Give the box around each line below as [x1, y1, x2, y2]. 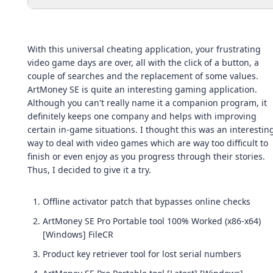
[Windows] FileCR [43, 229, 113, 240]
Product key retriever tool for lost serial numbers [43, 248, 241, 260]
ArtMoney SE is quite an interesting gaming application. [27, 83, 257, 95]
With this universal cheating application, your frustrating [27, 43, 261, 55]
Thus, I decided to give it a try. [27, 164, 151, 175]
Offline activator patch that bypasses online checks [43, 196, 250, 207]
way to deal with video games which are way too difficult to [27, 137, 268, 149]
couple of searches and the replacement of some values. [27, 70, 258, 82]
